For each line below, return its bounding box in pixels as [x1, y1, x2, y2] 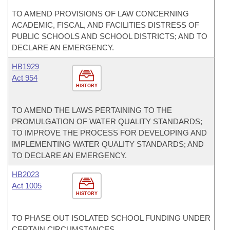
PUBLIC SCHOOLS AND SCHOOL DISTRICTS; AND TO [12, 32, 207, 41]
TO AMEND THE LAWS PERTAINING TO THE [12, 106, 172, 114]
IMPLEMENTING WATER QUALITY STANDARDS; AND [12, 140, 204, 148]
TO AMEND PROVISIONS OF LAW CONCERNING [12, 9, 189, 18]
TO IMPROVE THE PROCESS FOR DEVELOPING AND [12, 128, 207, 137]
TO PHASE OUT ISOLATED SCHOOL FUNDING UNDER [12, 214, 210, 222]
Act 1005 [12, 181, 42, 190]
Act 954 [12, 73, 37, 82]
